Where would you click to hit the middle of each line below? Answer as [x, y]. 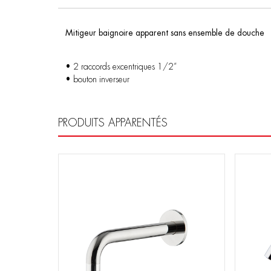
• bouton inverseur [97, 79]
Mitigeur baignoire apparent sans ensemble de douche [165, 32]
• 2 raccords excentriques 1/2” [121, 66]
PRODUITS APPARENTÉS [113, 122]
